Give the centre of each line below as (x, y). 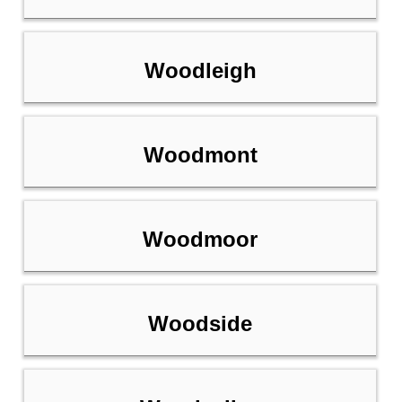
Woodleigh (200, 71)
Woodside (200, 324)
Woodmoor (200, 240)
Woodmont (200, 155)
